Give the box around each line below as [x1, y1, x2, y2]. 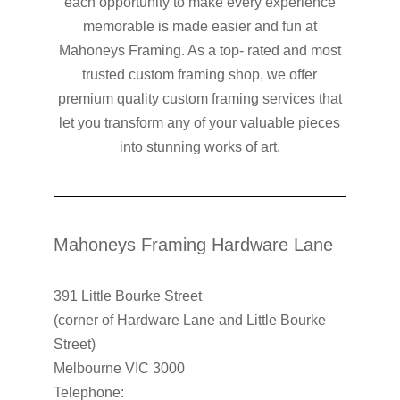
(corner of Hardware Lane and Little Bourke [53, 312, 326, 328]
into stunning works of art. [119, 139, 280, 154]
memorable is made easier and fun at [82, 19, 317, 34]
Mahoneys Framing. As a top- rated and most [58, 43, 341, 58]
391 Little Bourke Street [53, 288, 202, 304]
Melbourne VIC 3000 [53, 361, 185, 376]
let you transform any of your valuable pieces [59, 115, 341, 130]
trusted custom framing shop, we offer [82, 67, 318, 82]
